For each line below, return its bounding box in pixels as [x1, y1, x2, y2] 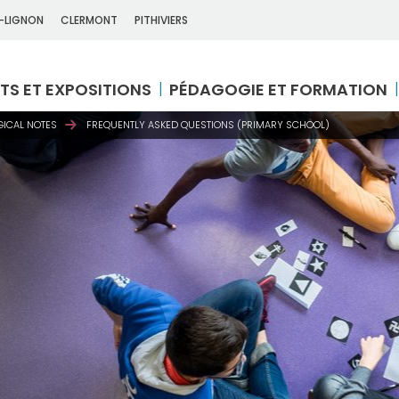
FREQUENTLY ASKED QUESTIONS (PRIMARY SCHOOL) [86, 118, 330, 132]
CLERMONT [61, 12, 118, 28]
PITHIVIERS [134, 12, 188, 28]
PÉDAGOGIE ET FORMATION [169, 78, 387, 101]
